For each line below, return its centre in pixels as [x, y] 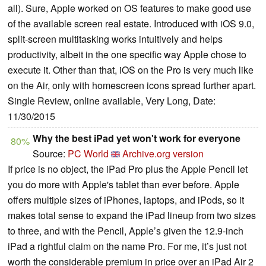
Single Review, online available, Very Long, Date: [112, 100]
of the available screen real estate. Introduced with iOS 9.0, [131, 23]
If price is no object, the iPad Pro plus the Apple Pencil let [128, 169]
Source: [50, 153]
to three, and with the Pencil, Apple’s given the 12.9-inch [126, 230]
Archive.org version [163, 153]
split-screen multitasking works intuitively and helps [115, 39]
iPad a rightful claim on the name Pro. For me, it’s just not [127, 246]
